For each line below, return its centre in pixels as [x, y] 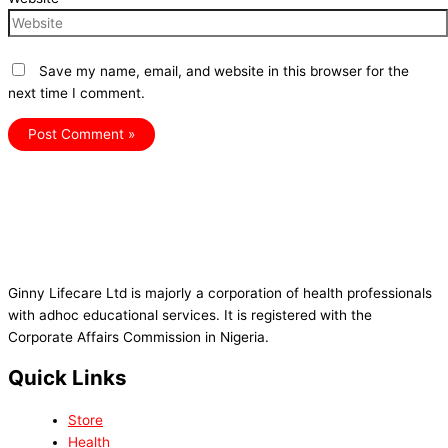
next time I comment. [76, 93]
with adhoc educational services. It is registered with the [190, 315]
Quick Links [67, 378]
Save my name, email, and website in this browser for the [224, 71]
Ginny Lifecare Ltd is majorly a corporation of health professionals [220, 293]
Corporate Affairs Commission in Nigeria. [138, 337]
